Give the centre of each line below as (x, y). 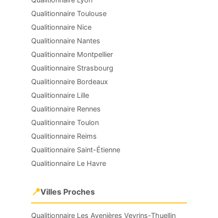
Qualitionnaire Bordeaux (70, 82)
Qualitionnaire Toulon (65, 122)
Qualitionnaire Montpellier (72, 54)
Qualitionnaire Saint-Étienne (76, 150)
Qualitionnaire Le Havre (69, 163)
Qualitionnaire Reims (64, 136)
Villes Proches (68, 192)
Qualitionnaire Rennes (66, 109)
